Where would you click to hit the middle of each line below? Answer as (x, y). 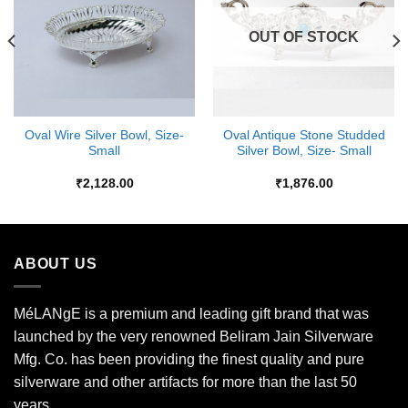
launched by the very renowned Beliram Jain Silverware (194, 336)
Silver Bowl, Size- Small (304, 151)
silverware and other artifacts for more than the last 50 (185, 382)
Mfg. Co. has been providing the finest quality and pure (189, 359)
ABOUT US (56, 264)
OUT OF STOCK (304, 37)
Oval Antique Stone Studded (304, 136)
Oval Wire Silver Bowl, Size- (104, 136)
